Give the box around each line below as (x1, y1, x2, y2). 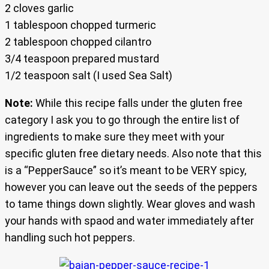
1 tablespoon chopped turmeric (5, 19, 156, 32)
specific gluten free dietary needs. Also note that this (5, 147, 262, 160)
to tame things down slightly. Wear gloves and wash (5, 198, 255, 211)
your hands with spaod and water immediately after (5, 214, 254, 228)
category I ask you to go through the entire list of (5, 113, 240, 127)
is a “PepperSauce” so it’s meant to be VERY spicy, (5, 164, 246, 177)
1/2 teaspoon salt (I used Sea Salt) (5, 69, 172, 82)
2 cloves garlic (5, 2, 74, 15)
